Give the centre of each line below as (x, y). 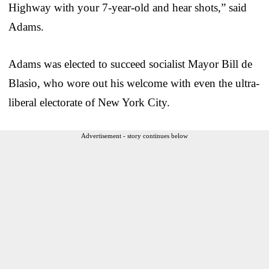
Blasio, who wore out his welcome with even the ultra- (134, 83)
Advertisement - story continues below (134, 135)
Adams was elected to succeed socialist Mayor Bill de (130, 64)
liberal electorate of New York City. (89, 102)
